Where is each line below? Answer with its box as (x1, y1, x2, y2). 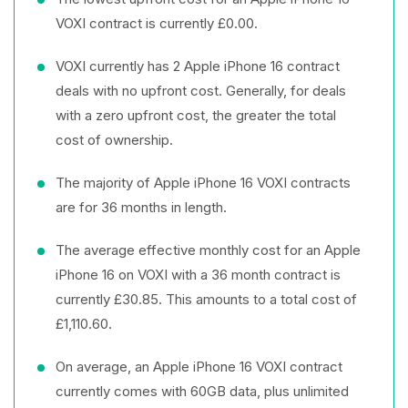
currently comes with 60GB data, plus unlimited (56, 382, 349, 400)
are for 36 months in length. (56, 199, 227, 216)
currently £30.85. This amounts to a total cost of (56, 291, 357, 308)
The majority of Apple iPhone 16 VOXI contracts (56, 174, 351, 191)
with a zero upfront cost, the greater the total (56, 107, 336, 124)
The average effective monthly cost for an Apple (56, 241, 361, 259)
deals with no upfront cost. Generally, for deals (56, 82, 346, 99)
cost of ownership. (56, 131, 173, 148)
